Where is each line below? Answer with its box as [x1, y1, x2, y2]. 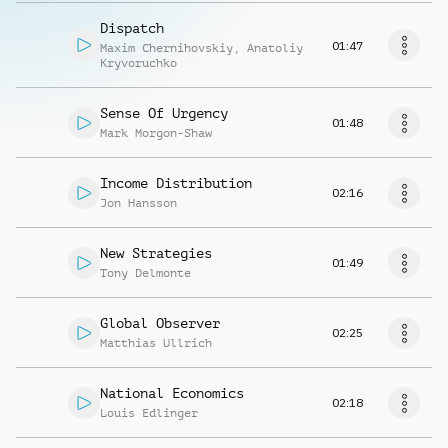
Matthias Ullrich [100, 336, 212, 350]
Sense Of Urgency [100, 105, 228, 121]
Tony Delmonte [100, 266, 191, 280]
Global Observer [100, 315, 220, 331]
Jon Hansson [100, 196, 177, 210]
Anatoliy [247, 41, 303, 55]
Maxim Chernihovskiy [100, 41, 233, 55]
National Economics [100, 385, 244, 401]
